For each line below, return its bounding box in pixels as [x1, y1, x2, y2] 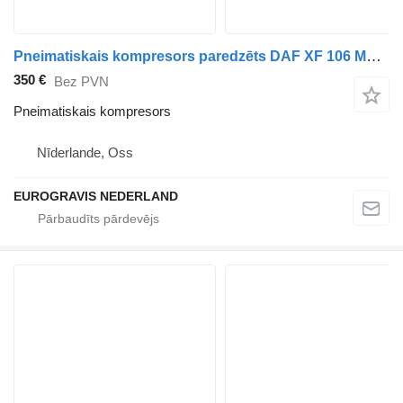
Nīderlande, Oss [37, 144, 133, 160]
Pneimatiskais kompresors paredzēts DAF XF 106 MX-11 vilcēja [366, 48, 381, 66]
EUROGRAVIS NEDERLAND [13, 188, 178, 203]
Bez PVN [54, 74, 109, 89]
